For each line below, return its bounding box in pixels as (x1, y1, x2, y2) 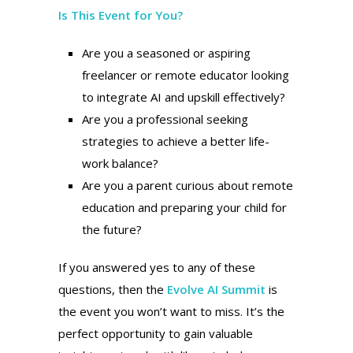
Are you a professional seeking (82, 111, 248, 128)
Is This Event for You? (58, 7, 183, 24)
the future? (82, 221, 142, 238)
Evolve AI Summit (167, 281, 269, 298)
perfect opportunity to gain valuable (58, 325, 253, 342)
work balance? (82, 155, 158, 172)
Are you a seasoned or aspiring (82, 45, 251, 61)
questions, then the (58, 281, 167, 298)
